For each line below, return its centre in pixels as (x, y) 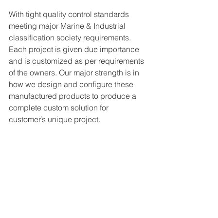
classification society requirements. (71, 37)
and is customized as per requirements (77, 61)
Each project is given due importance (75, 49)
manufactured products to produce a (73, 96)
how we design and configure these (72, 84)
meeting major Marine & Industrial (68, 26)
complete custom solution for (60, 107)
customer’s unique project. (54, 119)
